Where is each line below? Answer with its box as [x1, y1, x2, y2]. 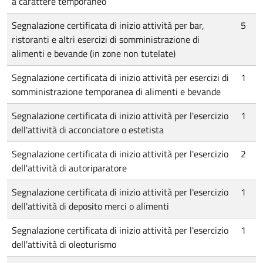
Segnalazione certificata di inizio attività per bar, [12, 18, 204, 32]
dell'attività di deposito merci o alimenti [12, 199, 169, 213]
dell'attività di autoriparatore [12, 161, 127, 175]
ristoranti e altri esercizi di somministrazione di [12, 32, 200, 46]
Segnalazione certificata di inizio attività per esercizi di [12, 70, 229, 85]
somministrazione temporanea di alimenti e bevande [12, 85, 221, 99]
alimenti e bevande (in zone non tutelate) [12, 46, 176, 60]
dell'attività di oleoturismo [12, 237, 116, 251]
